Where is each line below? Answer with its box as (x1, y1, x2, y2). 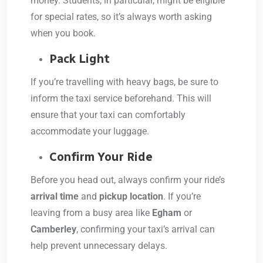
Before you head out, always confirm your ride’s (31, 174, 225, 186)
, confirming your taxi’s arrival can (76, 224, 215, 235)
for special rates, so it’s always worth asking (31, 11, 212, 23)
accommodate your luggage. (31, 126, 149, 137)
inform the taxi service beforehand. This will (31, 93, 211, 104)
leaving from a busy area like (31, 207, 152, 219)
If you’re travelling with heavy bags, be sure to (31, 76, 218, 88)
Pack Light (49, 52, 110, 66)
